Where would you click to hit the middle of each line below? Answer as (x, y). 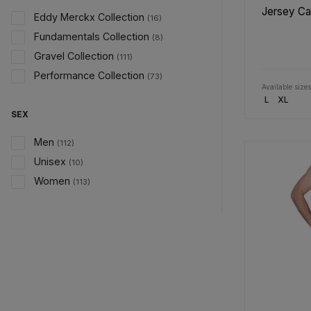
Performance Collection (89, 75)
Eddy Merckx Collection (89, 17)
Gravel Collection (74, 56)
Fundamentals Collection (92, 36)
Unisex (50, 161)
